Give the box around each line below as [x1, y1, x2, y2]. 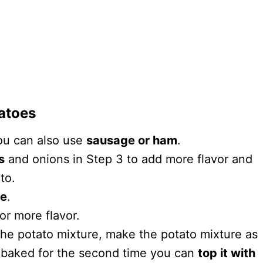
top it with [198, 246, 255, 261]
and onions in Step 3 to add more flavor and [5, 152, 252, 167]
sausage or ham [86, 133, 177, 148]
